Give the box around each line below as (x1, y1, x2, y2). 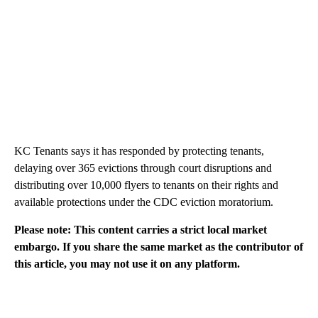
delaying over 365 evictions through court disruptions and (14, 161, 272, 174)
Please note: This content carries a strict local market (14, 223, 267, 236)
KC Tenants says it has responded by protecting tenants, (14, 144, 264, 157)
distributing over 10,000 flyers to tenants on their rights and (14, 178, 278, 191)
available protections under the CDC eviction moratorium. (14, 195, 273, 208)
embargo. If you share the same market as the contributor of (14, 240, 303, 253)
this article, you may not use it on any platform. (14, 257, 240, 270)
